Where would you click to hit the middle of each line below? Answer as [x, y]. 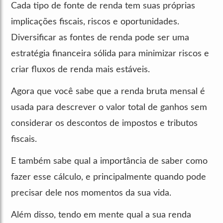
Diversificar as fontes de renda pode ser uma [100, 38]
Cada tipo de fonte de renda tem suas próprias [103, 6]
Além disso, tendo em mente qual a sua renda [101, 215]
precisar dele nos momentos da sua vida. [91, 193]
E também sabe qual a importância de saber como [109, 161]
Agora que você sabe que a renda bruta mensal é [108, 91]
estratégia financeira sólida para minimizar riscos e [110, 54]
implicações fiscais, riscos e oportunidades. [95, 22]
